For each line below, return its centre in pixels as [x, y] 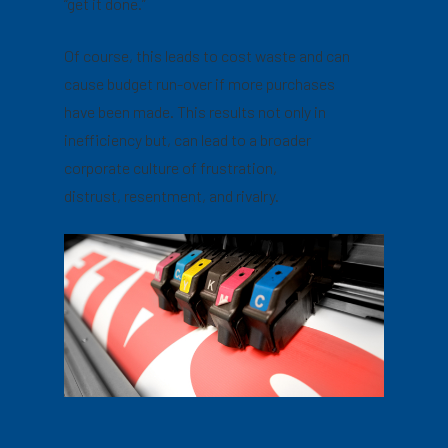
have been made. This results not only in [195, 111]
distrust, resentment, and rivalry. [172, 195]
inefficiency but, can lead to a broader [188, 139]
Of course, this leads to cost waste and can [207, 55]
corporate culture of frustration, [171, 167]
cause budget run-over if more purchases [200, 83]
